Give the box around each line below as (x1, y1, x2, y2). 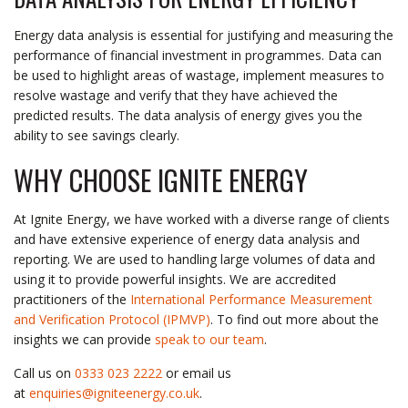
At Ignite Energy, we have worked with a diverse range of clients (14, 209, 390, 228)
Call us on (14, 363, 75, 382)
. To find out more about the (210, 310, 379, 328)
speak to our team (155, 330, 264, 348)
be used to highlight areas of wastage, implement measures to (14, 66, 384, 84)
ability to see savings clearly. (14, 126, 179, 144)
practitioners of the (14, 290, 130, 308)
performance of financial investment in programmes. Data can (14, 46, 382, 64)
